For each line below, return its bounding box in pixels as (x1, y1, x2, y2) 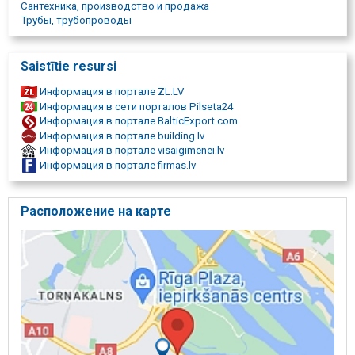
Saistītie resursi (21, 59, 116, 74)
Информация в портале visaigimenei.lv (37, 144, 224, 157)
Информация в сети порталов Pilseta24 (37, 100, 233, 113)
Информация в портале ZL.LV (37, 86, 184, 98)
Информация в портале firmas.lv (37, 158, 196, 171)
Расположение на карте (21, 204, 171, 219)
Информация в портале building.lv (37, 129, 204, 142)
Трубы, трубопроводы (21, 14, 132, 27)
